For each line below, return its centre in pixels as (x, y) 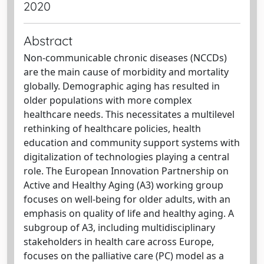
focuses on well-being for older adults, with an (127, 199)
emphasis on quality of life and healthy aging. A (129, 213)
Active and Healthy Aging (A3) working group (123, 185)
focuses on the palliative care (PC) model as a (124, 256)
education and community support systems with (132, 143)
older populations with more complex (108, 100)
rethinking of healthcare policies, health (112, 128)
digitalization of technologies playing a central (126, 157)
